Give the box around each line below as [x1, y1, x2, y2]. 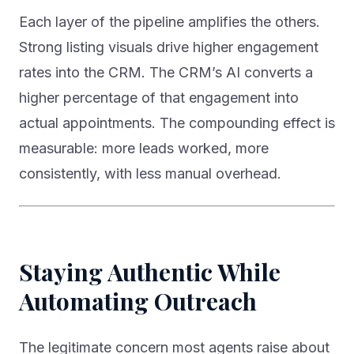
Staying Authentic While [19, 256, 281, 288]
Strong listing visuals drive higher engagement [19, 39, 318, 56]
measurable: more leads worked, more [19, 140, 269, 157]
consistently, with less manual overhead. [19, 165, 281, 183]
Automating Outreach [19, 285, 257, 318]
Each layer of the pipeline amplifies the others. [19, 13, 320, 31]
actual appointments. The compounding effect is [19, 115, 335, 132]
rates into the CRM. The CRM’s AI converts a [19, 64, 313, 81]
